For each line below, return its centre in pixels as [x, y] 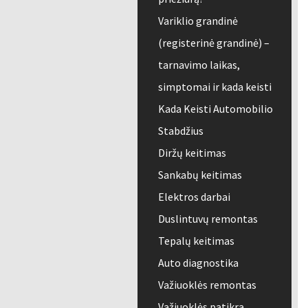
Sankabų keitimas [200, 175]
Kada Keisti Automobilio [215, 109]
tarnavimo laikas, [199, 65]
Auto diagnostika [198, 263]
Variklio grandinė [198, 21]
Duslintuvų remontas [208, 219]
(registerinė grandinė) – [213, 43]
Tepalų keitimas [196, 241]
